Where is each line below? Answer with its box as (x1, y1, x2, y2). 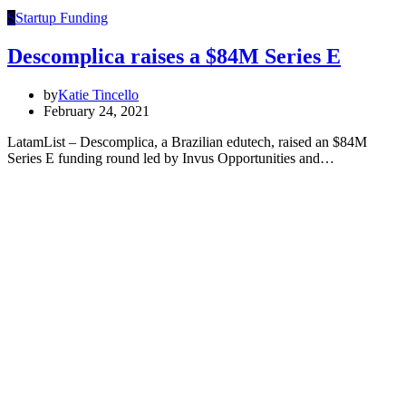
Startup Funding (15, 9, 108, 25)
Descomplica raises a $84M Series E (7, 43, 341, 68)
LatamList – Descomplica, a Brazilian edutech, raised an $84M (7, 133, 367, 150)
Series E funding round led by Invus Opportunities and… (7, 150, 334, 166)
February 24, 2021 (43, 102, 150, 119)
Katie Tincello (58, 86, 139, 102)
